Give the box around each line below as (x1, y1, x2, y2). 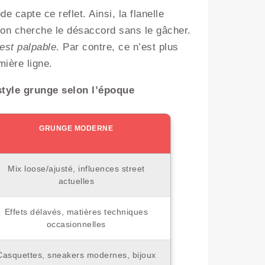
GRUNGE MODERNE (39, 124, 114, 132)
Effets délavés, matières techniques (4, 206, 148, 216)
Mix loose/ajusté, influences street (8, 163, 145, 173)
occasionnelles (46, 219, 106, 229)
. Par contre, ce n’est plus (56, 41, 179, 53)
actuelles (58, 176, 95, 186)
